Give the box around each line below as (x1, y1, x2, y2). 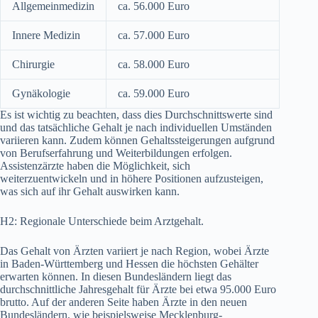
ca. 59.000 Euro (118, 87, 190, 100)
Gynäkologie (12, 87, 70, 100)
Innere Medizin (12, 29, 80, 42)
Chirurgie (12, 58, 55, 71)
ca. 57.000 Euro (118, 29, 190, 42)
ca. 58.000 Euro (118, 58, 190, 71)
